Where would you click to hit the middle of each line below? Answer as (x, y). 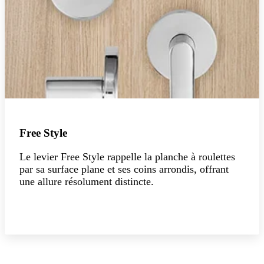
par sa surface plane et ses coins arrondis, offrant (124, 169)
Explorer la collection (74, 209)
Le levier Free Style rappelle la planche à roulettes (127, 156)
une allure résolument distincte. (87, 181)
